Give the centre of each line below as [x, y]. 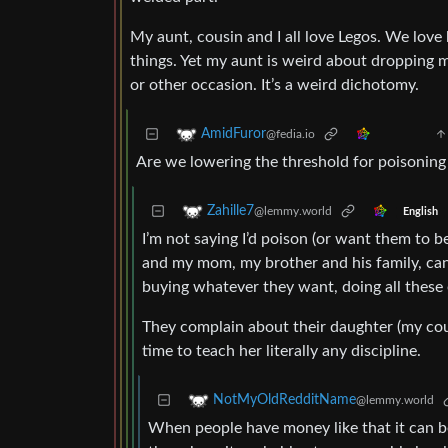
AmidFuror [233, 134]
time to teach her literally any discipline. [281, 351]
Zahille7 [230, 211]
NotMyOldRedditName [284, 400]
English [420, 211]
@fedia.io [290, 134]
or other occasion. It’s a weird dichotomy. [274, 85]
